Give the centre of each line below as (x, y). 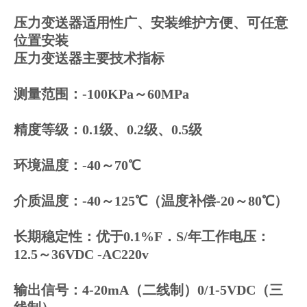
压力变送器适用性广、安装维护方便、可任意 (151, 22)
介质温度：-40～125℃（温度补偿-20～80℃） (151, 200)
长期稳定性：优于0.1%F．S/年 (108, 236)
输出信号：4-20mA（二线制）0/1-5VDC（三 (148, 290)
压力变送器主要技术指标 (89, 58)
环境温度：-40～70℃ (77, 165)
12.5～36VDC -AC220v (81, 254)
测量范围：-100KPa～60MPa (101, 94)
